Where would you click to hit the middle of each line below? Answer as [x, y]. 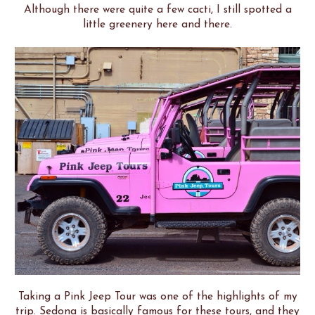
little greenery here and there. [157, 24]
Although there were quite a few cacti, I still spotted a [157, 9]
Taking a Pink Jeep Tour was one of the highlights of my [157, 297]
